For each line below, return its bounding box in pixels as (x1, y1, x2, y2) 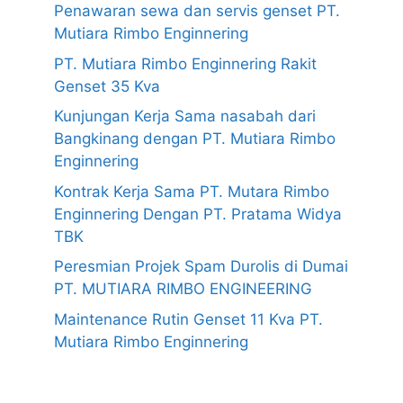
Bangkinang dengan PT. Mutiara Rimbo (54, 130, 336, 148)
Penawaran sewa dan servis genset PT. (54, 2, 340, 21)
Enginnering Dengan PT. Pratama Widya (54, 204, 342, 223)
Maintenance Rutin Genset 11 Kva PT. (54, 309, 323, 328)
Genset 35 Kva (54, 76, 160, 95)
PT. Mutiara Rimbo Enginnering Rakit (54, 54, 317, 73)
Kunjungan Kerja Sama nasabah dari (54, 107, 316, 126)
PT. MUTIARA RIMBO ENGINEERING (54, 280, 312, 299)
